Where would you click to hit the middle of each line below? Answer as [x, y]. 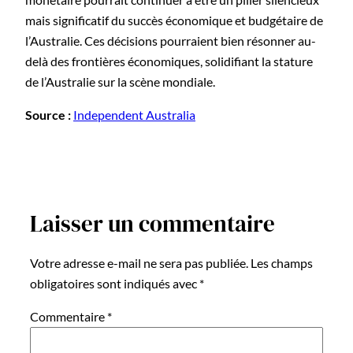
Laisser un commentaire [152, 224]
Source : [48, 114]
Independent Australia [134, 114]
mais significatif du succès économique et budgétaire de [174, 20]
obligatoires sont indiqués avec [115, 283]
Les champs [282, 262]
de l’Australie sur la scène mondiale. [120, 81]
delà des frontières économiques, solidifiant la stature [169, 61]
